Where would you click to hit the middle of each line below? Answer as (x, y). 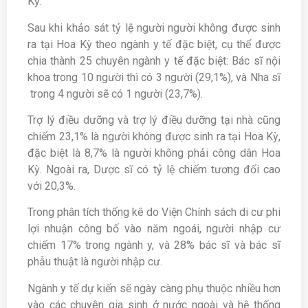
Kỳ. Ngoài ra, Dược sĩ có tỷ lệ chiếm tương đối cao (154, 169)
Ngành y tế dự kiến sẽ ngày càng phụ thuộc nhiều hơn (154, 288)
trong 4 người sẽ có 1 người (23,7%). (115, 93)
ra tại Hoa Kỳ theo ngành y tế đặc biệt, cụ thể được (154, 44)
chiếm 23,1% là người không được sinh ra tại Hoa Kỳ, (154, 136)
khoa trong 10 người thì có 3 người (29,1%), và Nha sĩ (154, 77)
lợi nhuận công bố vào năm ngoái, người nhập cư (154, 229)
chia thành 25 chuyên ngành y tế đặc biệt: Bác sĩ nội (154, 60)
